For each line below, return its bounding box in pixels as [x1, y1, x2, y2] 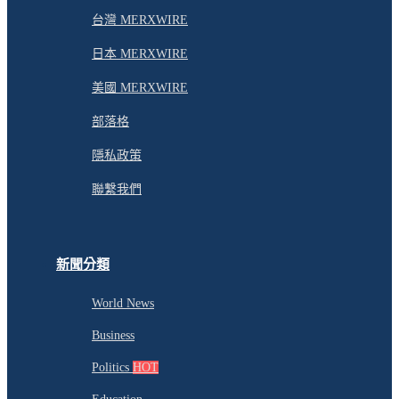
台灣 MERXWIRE [92, 13, 188, 28]
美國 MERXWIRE [92, 81, 188, 95]
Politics [92, 361, 133, 375]
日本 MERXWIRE [92, 47, 188, 61]
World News [92, 297, 154, 311]
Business [92, 329, 134, 343]
